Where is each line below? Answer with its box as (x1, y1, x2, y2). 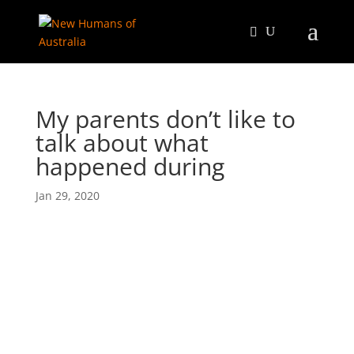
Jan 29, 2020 (35, 188, 100, 203)
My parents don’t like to (35, 103, 296, 135)
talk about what (35, 126, 209, 159)
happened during (35, 150, 224, 183)
